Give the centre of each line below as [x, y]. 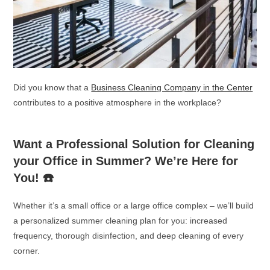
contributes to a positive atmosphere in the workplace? [118, 102]
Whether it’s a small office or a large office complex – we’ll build [134, 205]
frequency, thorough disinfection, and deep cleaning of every [129, 235]
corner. [27, 250]
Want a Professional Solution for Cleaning [134, 144]
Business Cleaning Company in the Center [172, 87]
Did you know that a [52, 87]
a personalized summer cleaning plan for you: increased [121, 220]
